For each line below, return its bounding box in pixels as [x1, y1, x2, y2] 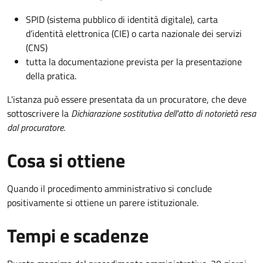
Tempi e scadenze [7, 221, 149, 249]
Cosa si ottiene [7, 146, 125, 174]
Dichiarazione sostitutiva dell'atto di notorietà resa [71, 106, 256, 120]
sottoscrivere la [7, 106, 71, 120]
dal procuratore [7, 120, 63, 134]
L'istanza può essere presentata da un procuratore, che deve [7, 92, 247, 106]
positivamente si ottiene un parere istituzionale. [7, 195, 198, 210]
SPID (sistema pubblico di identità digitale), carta [26, 12, 218, 26]
